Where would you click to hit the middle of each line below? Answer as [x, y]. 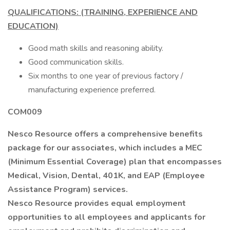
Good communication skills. [76, 62]
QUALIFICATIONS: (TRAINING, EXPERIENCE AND [103, 12]
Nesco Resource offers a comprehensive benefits [105, 134]
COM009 [25, 112]
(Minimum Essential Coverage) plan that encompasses [115, 162]
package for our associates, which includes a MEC [105, 148]
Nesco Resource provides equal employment [97, 203]
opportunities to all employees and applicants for [107, 217]
